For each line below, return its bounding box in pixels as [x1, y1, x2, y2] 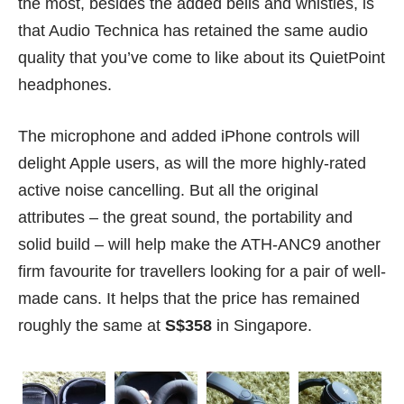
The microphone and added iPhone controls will [18, 126, 360, 145]
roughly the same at [18, 316, 165, 335]
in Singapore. [212, 316, 312, 335]
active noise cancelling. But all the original [18, 180, 318, 199]
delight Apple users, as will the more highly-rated [18, 153, 366, 172]
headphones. [18, 75, 112, 94]
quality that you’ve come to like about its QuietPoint [18, 48, 385, 67]
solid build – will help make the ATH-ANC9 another [18, 234, 381, 253]
